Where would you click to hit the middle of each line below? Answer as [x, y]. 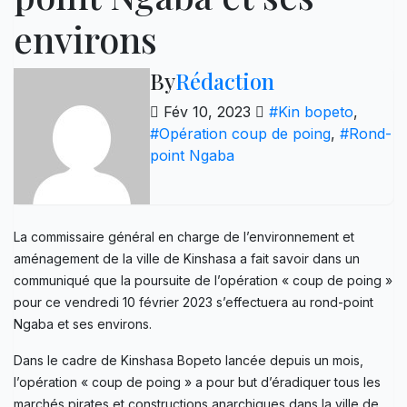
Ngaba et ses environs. [83, 323]
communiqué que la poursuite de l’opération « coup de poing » [203, 280]
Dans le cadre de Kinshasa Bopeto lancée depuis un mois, [189, 360]
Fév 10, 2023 [207, 111]
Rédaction [225, 80]
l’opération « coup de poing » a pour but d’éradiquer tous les [197, 382]
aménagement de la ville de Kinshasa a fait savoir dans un [187, 258]
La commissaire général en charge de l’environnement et [184, 236]
